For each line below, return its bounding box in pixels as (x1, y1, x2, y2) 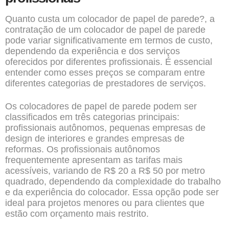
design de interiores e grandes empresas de (5, 133, 185, 144)
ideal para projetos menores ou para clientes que (5, 198, 204, 208)
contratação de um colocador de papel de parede (5, 25, 205, 35)
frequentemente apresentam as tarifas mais (5, 155, 182, 165)
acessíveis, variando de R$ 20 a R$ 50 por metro (5, 166, 205, 176)
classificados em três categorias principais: (5, 112, 179, 122)
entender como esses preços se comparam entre (5, 67, 205, 78)
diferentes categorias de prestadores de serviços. (5, 78, 206, 88)
